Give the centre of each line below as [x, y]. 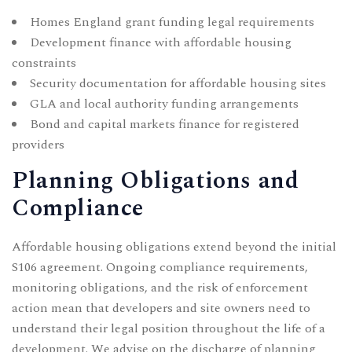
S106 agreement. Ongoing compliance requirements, [160, 267]
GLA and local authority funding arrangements [164, 103]
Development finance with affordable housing [161, 42]
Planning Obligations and [156, 180]
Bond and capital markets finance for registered [165, 124]
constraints [44, 62]
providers [38, 144]
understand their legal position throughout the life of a [169, 328]
